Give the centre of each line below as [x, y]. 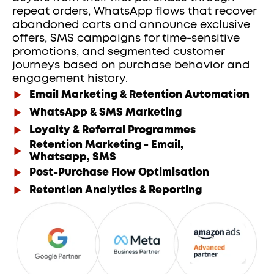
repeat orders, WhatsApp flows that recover [135, 12]
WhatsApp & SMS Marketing [106, 112]
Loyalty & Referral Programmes [113, 130]
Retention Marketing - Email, [107, 145]
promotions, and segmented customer [119, 52]
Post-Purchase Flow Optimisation [120, 172]
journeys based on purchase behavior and [131, 65]
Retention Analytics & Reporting [116, 190]
